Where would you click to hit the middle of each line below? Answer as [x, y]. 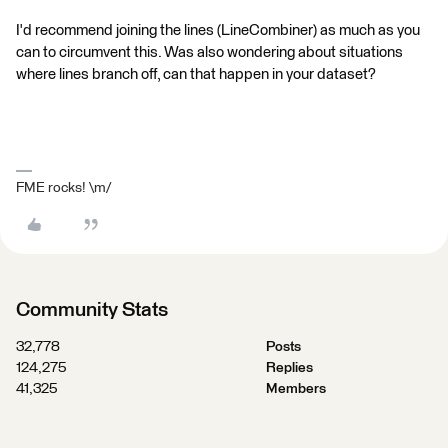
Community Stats [92, 310]
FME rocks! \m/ [63, 188]
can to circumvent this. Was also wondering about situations [209, 53]
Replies [289, 368]
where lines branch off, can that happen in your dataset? [196, 75]
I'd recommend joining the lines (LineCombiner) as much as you [218, 31]
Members [295, 389]
